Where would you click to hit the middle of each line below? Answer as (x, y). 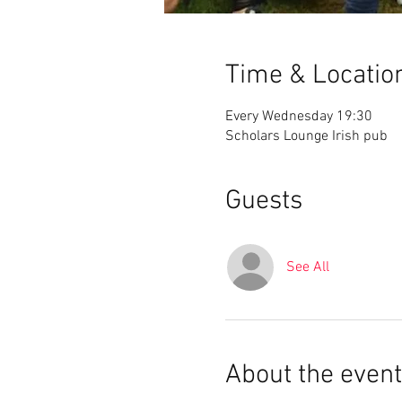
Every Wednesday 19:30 (298, 117)
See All (307, 267)
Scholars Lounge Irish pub (306, 136)
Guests (263, 201)
